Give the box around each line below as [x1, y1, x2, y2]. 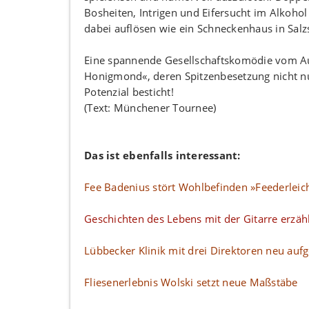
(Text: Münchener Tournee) [84, 100, 217, 114]
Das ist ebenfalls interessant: [84, 148, 241, 162]
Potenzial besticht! [84, 84, 174, 99]
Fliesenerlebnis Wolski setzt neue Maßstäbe [84, 275, 298, 289]
